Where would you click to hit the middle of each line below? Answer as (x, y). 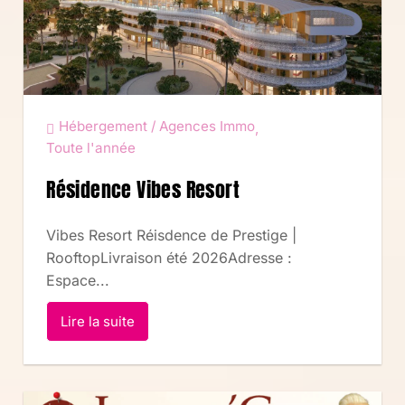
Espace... (78, 281)
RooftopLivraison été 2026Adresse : (170, 258)
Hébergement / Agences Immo (157, 127)
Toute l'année (91, 148)
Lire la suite (98, 322)
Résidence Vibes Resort (143, 190)
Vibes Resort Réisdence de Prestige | (172, 235)
